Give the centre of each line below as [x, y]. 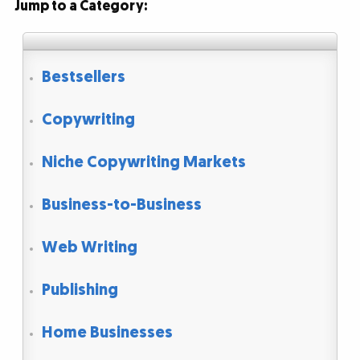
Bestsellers [83, 77]
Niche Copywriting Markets [143, 162]
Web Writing [89, 248]
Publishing [80, 290]
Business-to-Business [121, 205]
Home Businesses [107, 333]
